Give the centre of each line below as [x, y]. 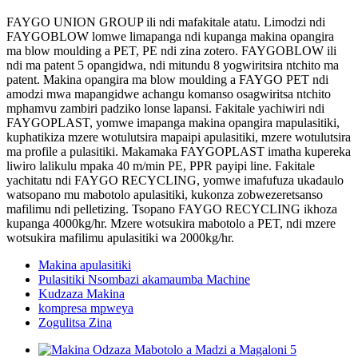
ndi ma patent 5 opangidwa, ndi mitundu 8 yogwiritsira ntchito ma [173, 65]
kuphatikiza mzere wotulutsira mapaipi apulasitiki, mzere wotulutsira [179, 137]
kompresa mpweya [86, 308]
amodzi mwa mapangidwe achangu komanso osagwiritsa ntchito [169, 93]
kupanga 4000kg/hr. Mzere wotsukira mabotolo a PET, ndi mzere [171, 223]
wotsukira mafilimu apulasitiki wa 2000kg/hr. [120, 237]
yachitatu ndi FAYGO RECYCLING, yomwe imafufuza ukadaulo [175, 180]
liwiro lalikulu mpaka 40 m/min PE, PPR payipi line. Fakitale [161, 165]
